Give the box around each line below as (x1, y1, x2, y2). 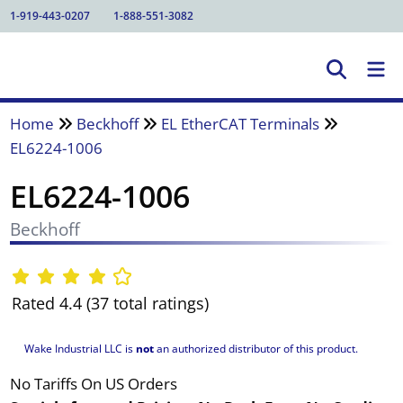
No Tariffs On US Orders (9, 372, 177, 394)
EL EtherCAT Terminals (160, 112, 319, 134)
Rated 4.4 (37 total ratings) (11, 292, 209, 315)
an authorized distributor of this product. (153, 340, 358, 356)
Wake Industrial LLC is (23, 340, 136, 356)
